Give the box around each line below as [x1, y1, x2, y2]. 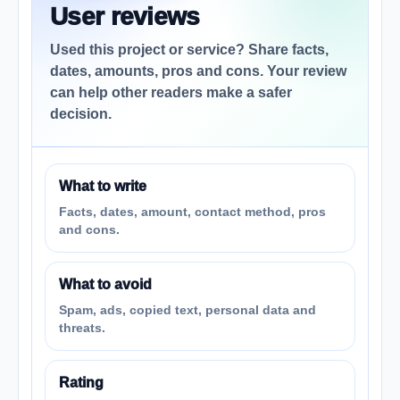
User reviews [50, 3, 200, 30]
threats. [59, 321, 105, 335]
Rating [59, 375, 104, 390]
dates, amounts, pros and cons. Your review [50, 63, 346, 79]
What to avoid [59, 277, 152, 292]
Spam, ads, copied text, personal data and [59, 303, 316, 317]
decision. [50, 106, 112, 121]
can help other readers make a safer [50, 85, 292, 100]
